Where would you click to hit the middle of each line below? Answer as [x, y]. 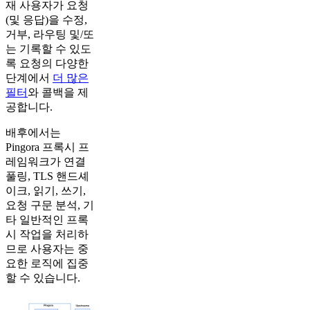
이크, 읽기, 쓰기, [46, 190]
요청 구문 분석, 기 [50, 205]
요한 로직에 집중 [47, 263]
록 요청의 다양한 [47, 63]
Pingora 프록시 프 [47, 147]
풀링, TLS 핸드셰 [47, 176]
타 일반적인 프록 [47, 219]
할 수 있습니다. [43, 277]
